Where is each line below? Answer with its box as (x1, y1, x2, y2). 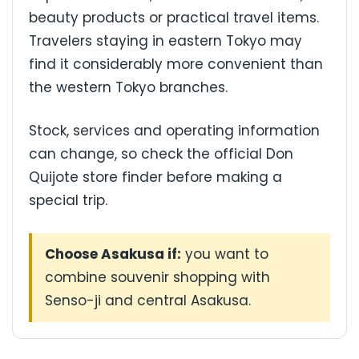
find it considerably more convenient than (29, 54, 323, 74)
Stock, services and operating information (29, 121, 320, 141)
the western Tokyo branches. (29, 77, 228, 97)
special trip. (29, 191, 107, 211)
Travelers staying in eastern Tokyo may (29, 30, 302, 50)
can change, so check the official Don (29, 144, 293, 164)
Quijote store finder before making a (29, 167, 282, 188)
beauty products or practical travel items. (29, 7, 319, 27)
